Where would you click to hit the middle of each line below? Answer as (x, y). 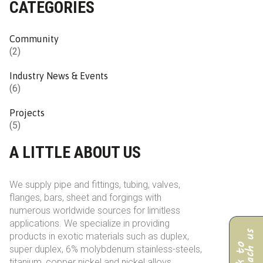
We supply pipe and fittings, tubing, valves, (95, 185)
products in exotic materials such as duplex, (99, 236)
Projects (27, 113)
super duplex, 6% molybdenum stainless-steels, (106, 249)
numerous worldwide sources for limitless (95, 210)
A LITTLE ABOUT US (75, 152)
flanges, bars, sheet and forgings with (85, 198)
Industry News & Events (59, 76)
